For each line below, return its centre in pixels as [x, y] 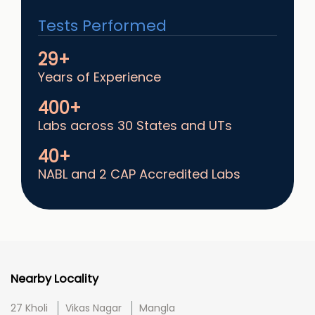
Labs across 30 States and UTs [135, 126]
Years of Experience [99, 77]
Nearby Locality [54, 279]
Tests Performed [102, 26]
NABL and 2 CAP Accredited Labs [139, 174]
